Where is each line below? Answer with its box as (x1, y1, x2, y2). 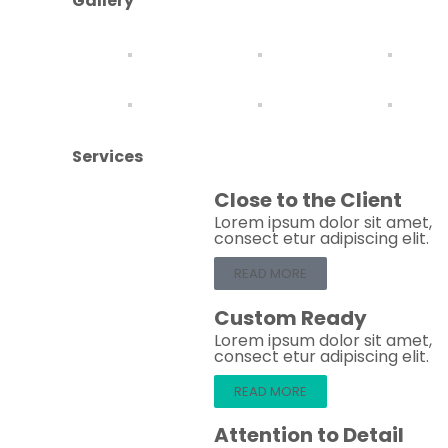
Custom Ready (213, 304, 367, 332)
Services (72, 145, 143, 168)
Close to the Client (213, 186, 402, 214)
